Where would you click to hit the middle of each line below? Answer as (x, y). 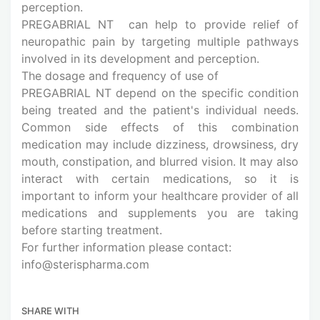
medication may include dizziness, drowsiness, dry (160, 144)
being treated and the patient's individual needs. (160, 110)
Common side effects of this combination (160, 127)
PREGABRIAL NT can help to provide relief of (160, 24)
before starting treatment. (92, 230)
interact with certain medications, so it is (160, 178)
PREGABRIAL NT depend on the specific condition (160, 92)
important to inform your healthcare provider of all (160, 195)
